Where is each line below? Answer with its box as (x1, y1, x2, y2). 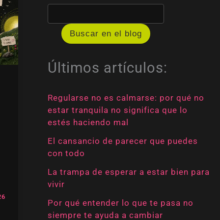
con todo (47, 148, 85, 159)
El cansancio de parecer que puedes (47, 136, 198, 146)
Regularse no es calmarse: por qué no (47, 93, 204, 103)
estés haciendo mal (47, 117, 129, 128)
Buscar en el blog (69, 28, 142, 38)
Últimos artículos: (47, 59, 167, 77)
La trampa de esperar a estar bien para (47, 166, 210, 177)
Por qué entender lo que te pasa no (47, 197, 193, 208)
